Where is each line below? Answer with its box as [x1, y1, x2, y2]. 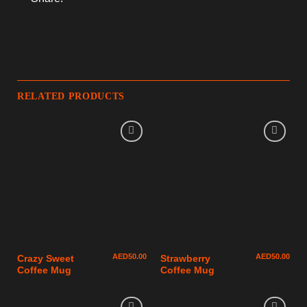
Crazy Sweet [17, 254, 74, 265]
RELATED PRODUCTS [17, 90, 125, 101]
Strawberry [160, 254, 210, 265]
